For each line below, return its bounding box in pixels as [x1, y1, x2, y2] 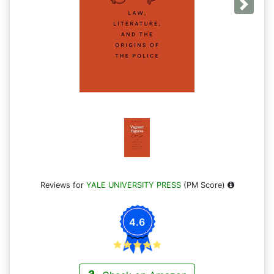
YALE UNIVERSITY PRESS [86, 180, 181, 190]
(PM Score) [180, 180, 228, 190]
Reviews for [40, 180, 86, 190]
